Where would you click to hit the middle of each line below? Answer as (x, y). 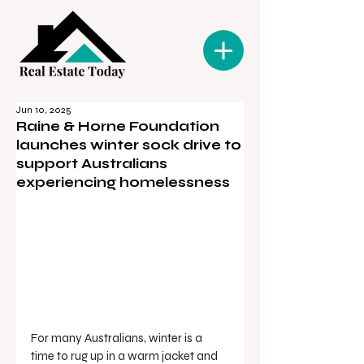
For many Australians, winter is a (118, 338)
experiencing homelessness (123, 182)
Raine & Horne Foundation (118, 126)
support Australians (92, 164)
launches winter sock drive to (129, 145)
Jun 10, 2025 (44, 110)
